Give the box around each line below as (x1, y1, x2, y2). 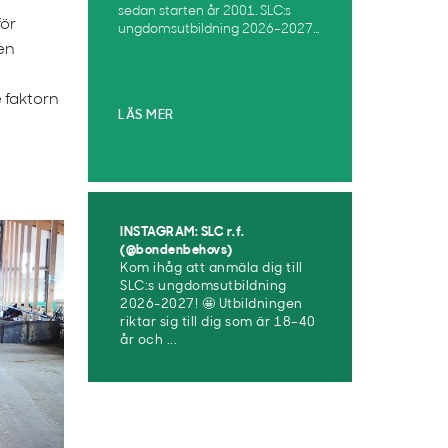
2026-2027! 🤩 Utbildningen (120, 298, 304, 311)
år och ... (120, 334, 178, 347)
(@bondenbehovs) (120, 244, 233, 257)
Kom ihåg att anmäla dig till (120, 262, 303, 275)
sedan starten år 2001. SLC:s (118, 5, 291, 18)
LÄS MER (118, 109, 174, 122)
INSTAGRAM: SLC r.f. (120, 226, 245, 239)
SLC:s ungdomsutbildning (120, 280, 287, 293)
